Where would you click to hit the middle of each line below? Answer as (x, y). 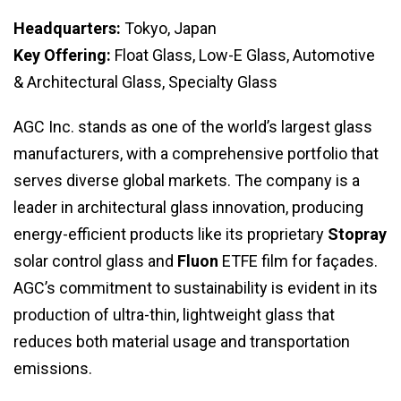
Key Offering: (62, 55)
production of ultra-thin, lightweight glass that (174, 315)
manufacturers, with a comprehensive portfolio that (196, 154)
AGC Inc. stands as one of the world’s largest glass (193, 127)
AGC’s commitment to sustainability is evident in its (196, 288)
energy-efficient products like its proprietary (171, 235)
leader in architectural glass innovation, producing (188, 208)
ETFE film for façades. (298, 261)
